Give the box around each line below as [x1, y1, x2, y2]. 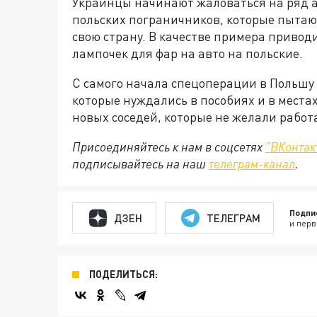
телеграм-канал [209, 156, 295, 171]
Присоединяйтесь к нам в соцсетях [72, 139, 265, 154]
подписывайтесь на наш [72, 156, 209, 171]
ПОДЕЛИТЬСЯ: [89, 268, 158, 280]
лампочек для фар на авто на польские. [72, 45, 303, 61]
